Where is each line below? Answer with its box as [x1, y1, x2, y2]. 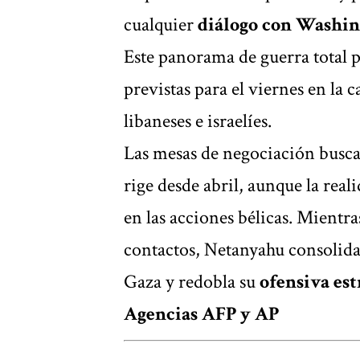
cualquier [124, 11, 198, 37]
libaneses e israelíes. [124, 108, 272, 133]
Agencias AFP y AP [124, 301, 279, 326]
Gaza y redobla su [124, 268, 260, 294]
